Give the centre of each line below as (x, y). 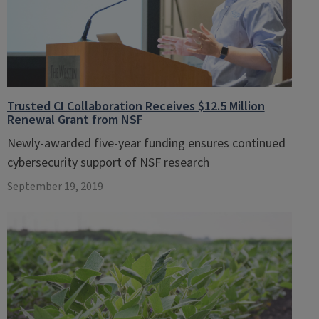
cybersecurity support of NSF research (108, 163)
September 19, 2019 (55, 187)
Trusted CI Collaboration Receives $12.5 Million (136, 106)
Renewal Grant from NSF (75, 120)
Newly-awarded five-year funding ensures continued (146, 143)
